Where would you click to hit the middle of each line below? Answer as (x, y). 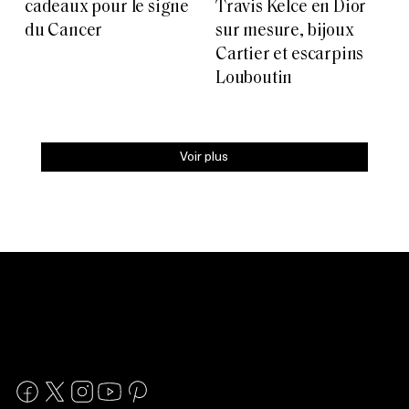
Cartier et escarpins (290, 56)
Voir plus (204, 156)
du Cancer (64, 32)
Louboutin (254, 79)
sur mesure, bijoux (285, 32)
